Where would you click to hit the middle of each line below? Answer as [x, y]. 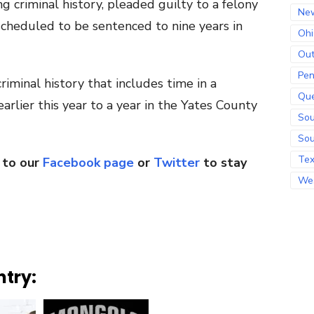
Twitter [177, 162]
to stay [223, 162]
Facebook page [88, 162]
